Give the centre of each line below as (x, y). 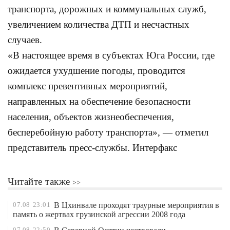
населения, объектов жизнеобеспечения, (91, 117)
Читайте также (39, 181)
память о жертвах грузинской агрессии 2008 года (99, 214)
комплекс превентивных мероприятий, (88, 86)
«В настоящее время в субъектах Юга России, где (111, 55)
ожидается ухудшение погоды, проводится (97, 71)
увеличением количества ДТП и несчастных (99, 24)
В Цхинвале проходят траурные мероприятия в (136, 205)
